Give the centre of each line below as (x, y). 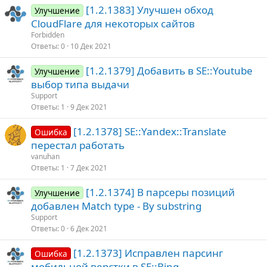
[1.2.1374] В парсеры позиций (160, 192)
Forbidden (48, 35)
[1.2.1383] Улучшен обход (149, 10)
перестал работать (78, 145)
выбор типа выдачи (80, 84)
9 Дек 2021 (89, 107)
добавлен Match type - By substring (116, 206)
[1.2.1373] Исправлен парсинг (148, 253)
